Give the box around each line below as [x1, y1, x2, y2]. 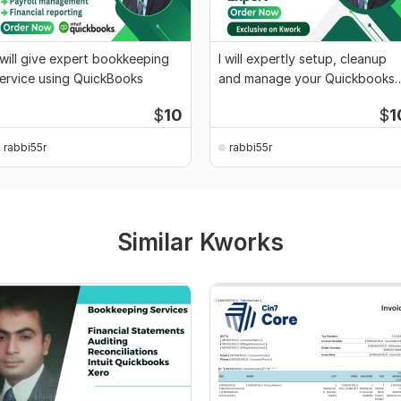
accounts [218, 90, 274, 107]
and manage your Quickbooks [218, 71, 395, 87]
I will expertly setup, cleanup [218, 51, 387, 67]
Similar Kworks [117, 228, 284, 257]
